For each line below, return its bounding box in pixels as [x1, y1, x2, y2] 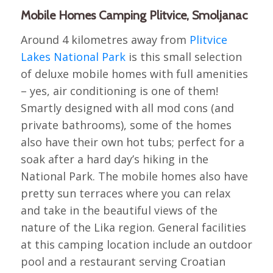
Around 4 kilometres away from [20, 32, 190, 47]
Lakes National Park [20, 49, 126, 64]
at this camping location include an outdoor [20, 236, 252, 252]
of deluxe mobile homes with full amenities [20, 66, 248, 81]
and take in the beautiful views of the [20, 202, 218, 218]
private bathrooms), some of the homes [20, 117, 232, 132]
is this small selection [125, 49, 242, 64]
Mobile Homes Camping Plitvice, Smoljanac [20, 7, 247, 23]
